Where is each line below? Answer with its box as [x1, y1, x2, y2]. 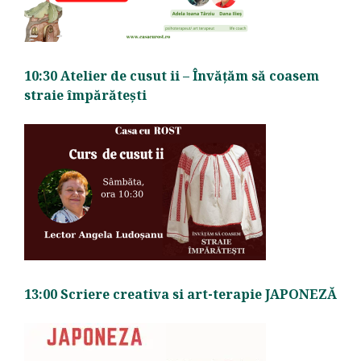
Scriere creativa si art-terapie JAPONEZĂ [60, 285, 337, 304]
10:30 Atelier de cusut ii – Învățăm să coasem [24, 67, 319, 85]
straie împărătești [24, 86, 147, 105]
